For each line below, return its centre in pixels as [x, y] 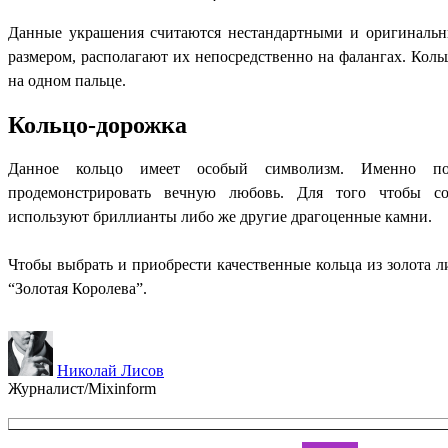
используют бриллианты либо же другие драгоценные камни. [220, 216]
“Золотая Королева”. [77, 288]
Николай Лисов [110, 370]
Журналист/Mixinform [82, 388]
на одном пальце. [67, 80]
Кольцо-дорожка [97, 124]
